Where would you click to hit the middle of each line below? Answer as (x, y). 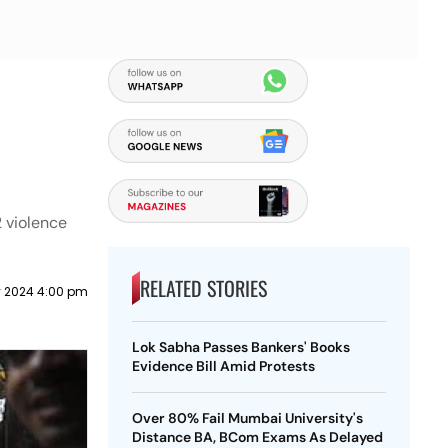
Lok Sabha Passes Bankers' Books (240, 347)
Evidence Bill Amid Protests (223, 366)
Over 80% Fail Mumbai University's (247, 418)
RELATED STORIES (203, 288)
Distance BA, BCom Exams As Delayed (257, 437)
